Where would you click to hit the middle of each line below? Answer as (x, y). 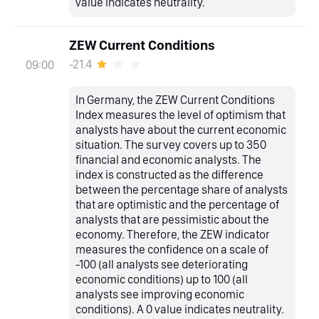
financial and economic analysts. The (169, 160)
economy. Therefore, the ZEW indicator (173, 235)
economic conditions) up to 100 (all (162, 279)
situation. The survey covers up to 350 (171, 145)
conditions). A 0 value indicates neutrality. (180, 309)
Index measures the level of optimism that (181, 115)
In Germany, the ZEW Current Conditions (176, 100)
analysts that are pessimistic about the (173, 220)
